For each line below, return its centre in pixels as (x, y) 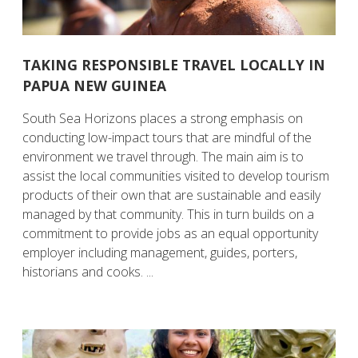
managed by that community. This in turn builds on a (169, 214)
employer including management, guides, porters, (160, 253)
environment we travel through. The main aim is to (163, 157)
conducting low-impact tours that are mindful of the (167, 137)
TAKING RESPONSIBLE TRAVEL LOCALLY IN (174, 65)
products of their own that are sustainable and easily (172, 195)
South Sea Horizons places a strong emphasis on (163, 118)
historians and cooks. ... (88, 272)
